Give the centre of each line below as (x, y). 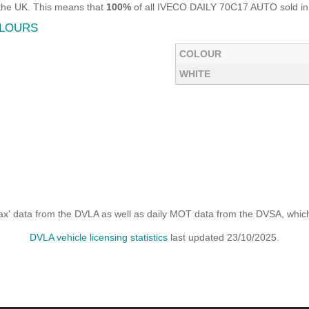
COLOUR (200, 54)
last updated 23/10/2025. (223, 237)
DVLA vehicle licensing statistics (99, 237)
